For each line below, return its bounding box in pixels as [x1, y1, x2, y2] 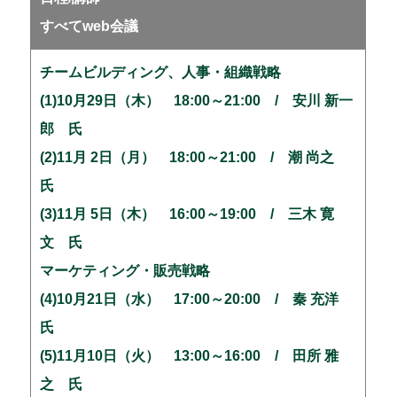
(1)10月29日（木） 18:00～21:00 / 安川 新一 [40, 93, 354, 109]
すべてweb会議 [40, 19, 139, 35]
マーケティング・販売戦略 [40, 263, 211, 279]
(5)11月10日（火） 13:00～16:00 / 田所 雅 [40, 348, 339, 364]
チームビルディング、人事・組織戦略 [40, 65, 282, 81]
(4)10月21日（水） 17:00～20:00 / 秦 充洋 [40, 292, 354, 307]
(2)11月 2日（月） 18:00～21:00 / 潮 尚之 [40, 150, 349, 166]
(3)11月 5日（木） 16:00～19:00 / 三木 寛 [40, 206, 335, 222]
